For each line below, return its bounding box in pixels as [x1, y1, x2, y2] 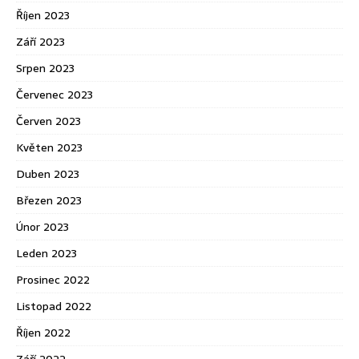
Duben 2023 [16, 165, 79, 184]
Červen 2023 [16, 112, 81, 131]
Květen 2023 [16, 139, 83, 157]
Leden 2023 [16, 244, 77, 263]
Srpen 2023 [16, 59, 75, 78]
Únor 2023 [16, 218, 69, 236]
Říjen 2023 [16, 6, 70, 25]
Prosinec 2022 [16, 271, 90, 289]
